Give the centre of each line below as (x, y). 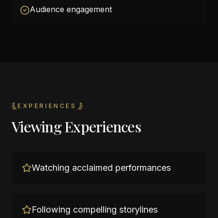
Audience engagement (71, 9)
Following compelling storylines (95, 209)
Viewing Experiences (76, 127)
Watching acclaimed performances (101, 168)
